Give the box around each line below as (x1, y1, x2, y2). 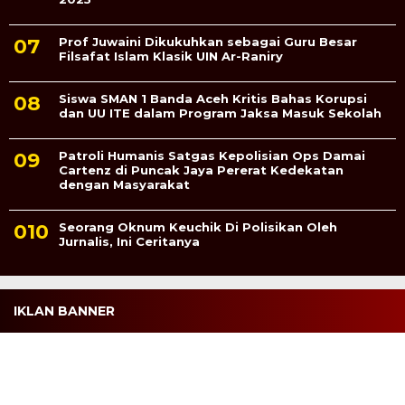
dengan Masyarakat (59, 176, 190, 192)
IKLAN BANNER (14, 302, 115, 319)
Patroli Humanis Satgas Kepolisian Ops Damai (59, 147, 365, 163)
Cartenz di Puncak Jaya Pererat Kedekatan (59, 162, 344, 177)
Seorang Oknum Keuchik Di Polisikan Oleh (59, 219, 337, 234)
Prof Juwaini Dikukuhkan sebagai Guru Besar (59, 33, 357, 49)
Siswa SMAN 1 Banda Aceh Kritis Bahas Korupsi (59, 90, 367, 106)
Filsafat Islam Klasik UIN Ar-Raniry (59, 48, 283, 63)
